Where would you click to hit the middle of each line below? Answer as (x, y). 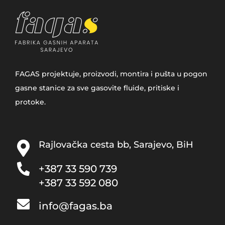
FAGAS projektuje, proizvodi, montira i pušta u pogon (111, 74)
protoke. (30, 102)
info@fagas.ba (76, 206)
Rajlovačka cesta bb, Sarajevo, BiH (116, 145)
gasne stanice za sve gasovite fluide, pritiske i (97, 88)
